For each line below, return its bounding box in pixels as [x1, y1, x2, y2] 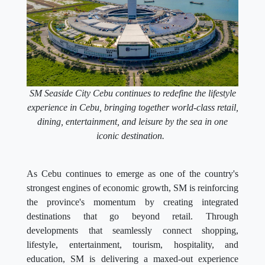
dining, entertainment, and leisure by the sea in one [37, 117, 228, 127]
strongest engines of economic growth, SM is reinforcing [27, 183, 238, 193]
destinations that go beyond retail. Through [27, 211, 238, 222]
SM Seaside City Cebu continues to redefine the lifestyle [29, 88, 236, 99]
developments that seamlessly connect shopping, [27, 225, 238, 236]
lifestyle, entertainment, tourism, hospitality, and [27, 240, 238, 250]
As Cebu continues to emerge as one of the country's [27, 169, 238, 179]
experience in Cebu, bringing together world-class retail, [27, 102, 238, 113]
